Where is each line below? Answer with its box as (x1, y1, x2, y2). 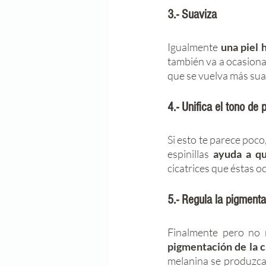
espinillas (167, 147, 213, 160)
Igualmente (167, 40, 218, 53)
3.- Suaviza (167, 7, 217, 22)
